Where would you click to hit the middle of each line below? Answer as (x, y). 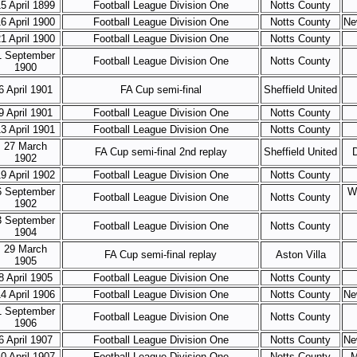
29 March (25, 249)
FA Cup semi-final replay (161, 255)
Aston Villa (300, 255)
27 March (25, 146)
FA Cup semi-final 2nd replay (161, 152)
